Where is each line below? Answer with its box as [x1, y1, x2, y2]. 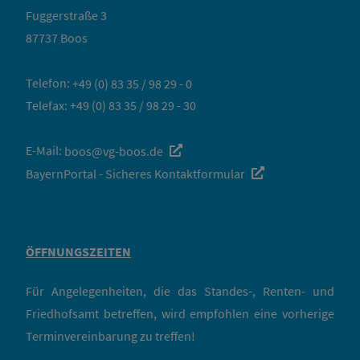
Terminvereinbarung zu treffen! [26, 328, 195, 345]
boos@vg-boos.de [64, 142, 163, 159]
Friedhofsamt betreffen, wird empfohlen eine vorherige [26, 305, 334, 322]
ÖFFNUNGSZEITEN [26, 243, 131, 260]
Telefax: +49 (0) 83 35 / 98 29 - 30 [26, 97, 196, 114]
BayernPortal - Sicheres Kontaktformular [26, 165, 245, 182]
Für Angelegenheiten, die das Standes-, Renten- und [26, 283, 334, 300]
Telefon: [26, 75, 72, 92]
